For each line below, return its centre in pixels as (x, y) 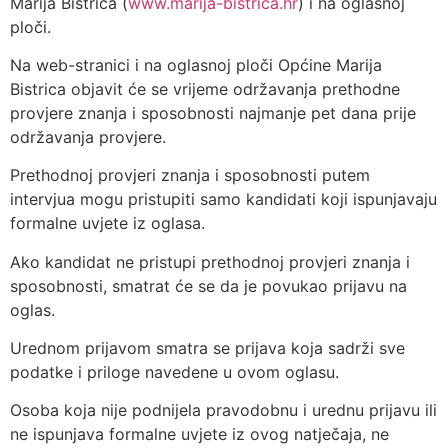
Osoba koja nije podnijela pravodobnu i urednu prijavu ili (223, 410)
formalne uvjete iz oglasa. (107, 223)
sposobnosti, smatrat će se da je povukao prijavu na (208, 285)
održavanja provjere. (88, 136)
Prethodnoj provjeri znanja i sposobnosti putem (190, 175)
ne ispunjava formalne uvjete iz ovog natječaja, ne (199, 434)
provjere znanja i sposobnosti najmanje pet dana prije (213, 112)
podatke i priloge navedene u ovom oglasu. (174, 372)
